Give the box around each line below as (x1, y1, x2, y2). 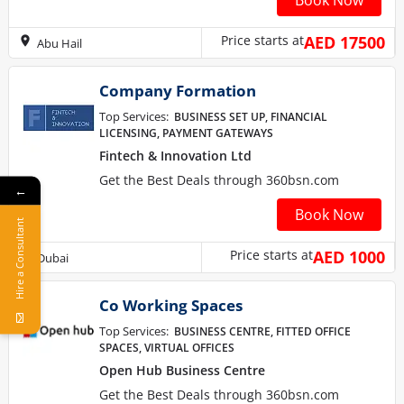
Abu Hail (37, 34, 82, 51)
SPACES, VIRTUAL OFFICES (99, 340, 234, 355)
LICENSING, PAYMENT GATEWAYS (99, 125, 273, 141)
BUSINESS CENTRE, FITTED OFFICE (174, 324, 351, 339)
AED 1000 (313, 246, 385, 268)
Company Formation (99, 80, 256, 101)
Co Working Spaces (99, 295, 243, 316)
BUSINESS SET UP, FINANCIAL (174, 109, 327, 124)
